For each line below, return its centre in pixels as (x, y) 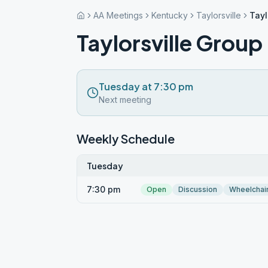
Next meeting (125, 100)
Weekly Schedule (126, 138)
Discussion (198, 189)
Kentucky (170, 15)
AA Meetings (118, 15)
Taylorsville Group (170, 43)
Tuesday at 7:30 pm (146, 86)
